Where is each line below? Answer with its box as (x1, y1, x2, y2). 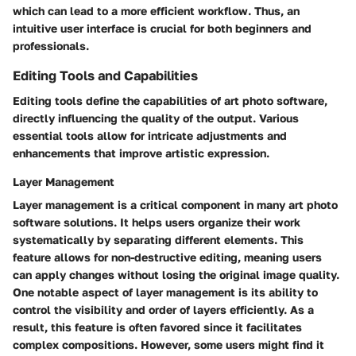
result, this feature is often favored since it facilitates (13, 320, 302, 335)
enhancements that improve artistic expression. (13, 146, 269, 161)
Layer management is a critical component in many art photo (13, 198, 338, 212)
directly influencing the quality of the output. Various (13, 111, 299, 126)
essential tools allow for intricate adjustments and (13, 129, 287, 143)
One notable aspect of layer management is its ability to (13, 285, 318, 300)
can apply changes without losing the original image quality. (13, 268, 339, 282)
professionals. (13, 39, 89, 53)
